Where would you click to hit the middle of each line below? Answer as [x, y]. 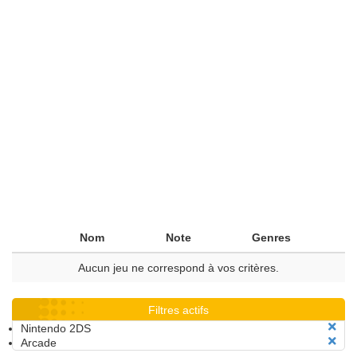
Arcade [39, 343]
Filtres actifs [178, 310]
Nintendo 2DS [56, 328]
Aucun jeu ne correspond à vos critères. [178, 268]
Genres [271, 237]
